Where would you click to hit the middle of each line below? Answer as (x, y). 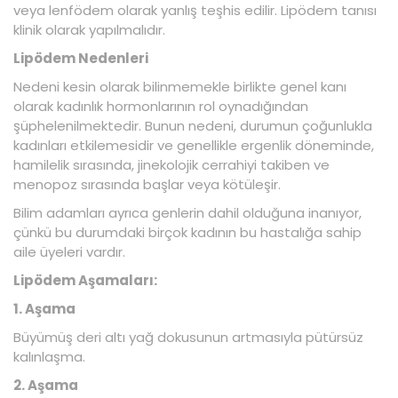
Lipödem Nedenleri (81, 58)
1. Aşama (44, 308)
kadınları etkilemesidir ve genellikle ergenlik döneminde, (194, 145)
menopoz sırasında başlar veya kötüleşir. (147, 184)
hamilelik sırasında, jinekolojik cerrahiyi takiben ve (171, 164)
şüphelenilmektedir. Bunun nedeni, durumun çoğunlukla (193, 125)
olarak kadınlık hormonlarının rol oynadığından (161, 106)
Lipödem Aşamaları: (85, 280)
